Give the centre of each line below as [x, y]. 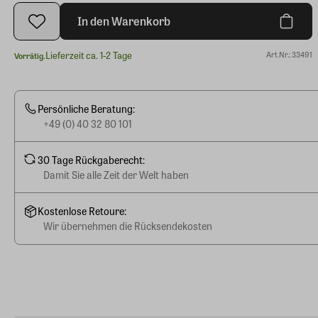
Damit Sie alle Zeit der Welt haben [116, 174]
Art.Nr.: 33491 [289, 54]
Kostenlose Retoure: [82, 211]
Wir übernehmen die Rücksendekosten [128, 226]
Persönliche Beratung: [86, 108]
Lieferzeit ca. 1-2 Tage [89, 55]
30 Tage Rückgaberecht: [91, 159]
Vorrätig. [30, 55]
